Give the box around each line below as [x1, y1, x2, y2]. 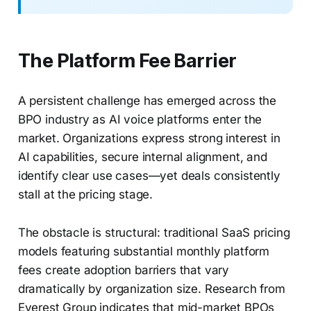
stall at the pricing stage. [17, 187, 153, 202]
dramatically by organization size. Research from [17, 282, 285, 296]
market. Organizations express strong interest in [17, 131, 280, 146]
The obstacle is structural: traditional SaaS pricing [17, 226, 290, 240]
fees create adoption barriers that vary [17, 263, 230, 278]
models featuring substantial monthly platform [17, 244, 270, 259]
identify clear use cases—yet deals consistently [17, 169, 280, 183]
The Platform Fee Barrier [17, 49, 237, 73]
